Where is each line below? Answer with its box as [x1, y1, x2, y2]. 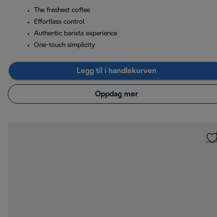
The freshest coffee [34, 7, 90, 14]
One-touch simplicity [34, 42, 95, 49]
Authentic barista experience [34, 31, 117, 37]
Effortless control [34, 19, 84, 26]
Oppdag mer [94, 90, 138, 98]
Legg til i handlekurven [76, 67, 156, 75]
